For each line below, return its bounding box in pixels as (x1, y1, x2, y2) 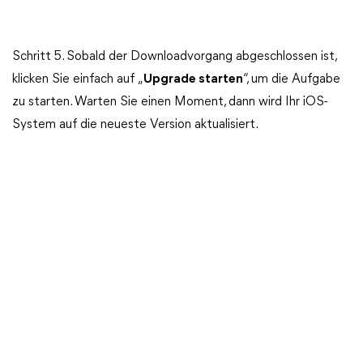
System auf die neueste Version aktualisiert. (12, 118, 258, 131)
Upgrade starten (143, 73, 243, 86)
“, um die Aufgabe (243, 73, 340, 86)
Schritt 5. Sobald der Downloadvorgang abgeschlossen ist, (12, 50, 336, 63)
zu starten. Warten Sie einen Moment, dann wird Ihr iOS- (12, 96, 327, 109)
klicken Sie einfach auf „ (12, 73, 143, 86)
